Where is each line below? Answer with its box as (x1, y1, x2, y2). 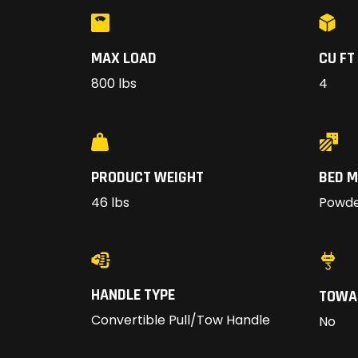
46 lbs (91, 193, 129, 213)
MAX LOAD (91, 48, 157, 70)
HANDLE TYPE (91, 284, 175, 306)
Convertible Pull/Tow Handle (91, 311, 270, 330)
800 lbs (91, 74, 137, 93)
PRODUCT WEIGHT (91, 167, 204, 189)
